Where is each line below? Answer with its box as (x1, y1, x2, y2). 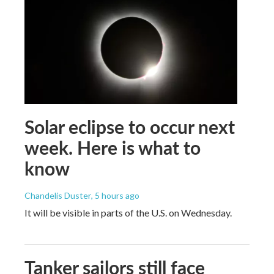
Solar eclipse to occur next (24, 113, 235, 139)
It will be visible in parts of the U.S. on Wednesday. (24, 206, 232, 218)
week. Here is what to (24, 134, 201, 160)
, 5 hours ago (91, 190, 139, 201)
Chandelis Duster (24, 190, 91, 201)
